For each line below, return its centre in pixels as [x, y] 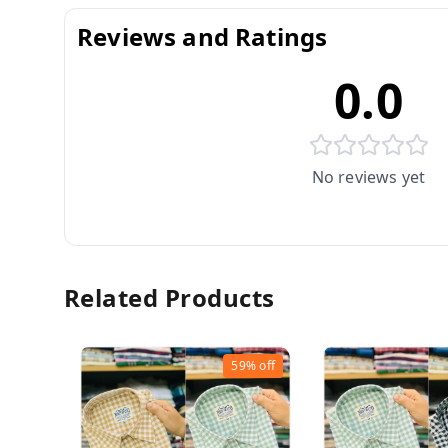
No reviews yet [368, 177]
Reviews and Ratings [202, 36]
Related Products [169, 297]
